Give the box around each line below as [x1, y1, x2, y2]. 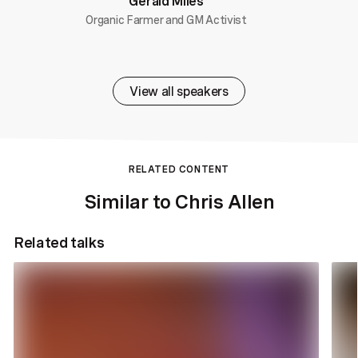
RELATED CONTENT [128, 163, 229, 176]
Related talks [14, 233, 105, 252]
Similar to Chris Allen [83, 189, 275, 214]
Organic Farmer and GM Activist [86, 13, 247, 27]
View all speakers [129, 83, 229, 100]
